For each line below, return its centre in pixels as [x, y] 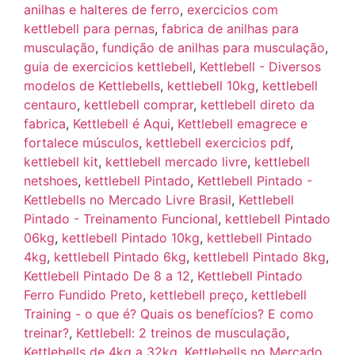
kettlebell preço [197, 295]
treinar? [46, 333]
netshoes [51, 181]
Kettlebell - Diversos [260, 67]
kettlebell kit [61, 162]
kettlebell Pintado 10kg [131, 238]
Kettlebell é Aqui [122, 124]
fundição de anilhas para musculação [214, 48]
